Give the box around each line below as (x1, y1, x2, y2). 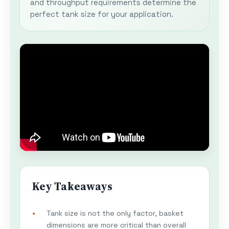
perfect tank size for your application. (30, 10, 173, 19)
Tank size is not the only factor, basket (47, 209, 184, 218)
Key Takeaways (32, 179, 113, 194)
